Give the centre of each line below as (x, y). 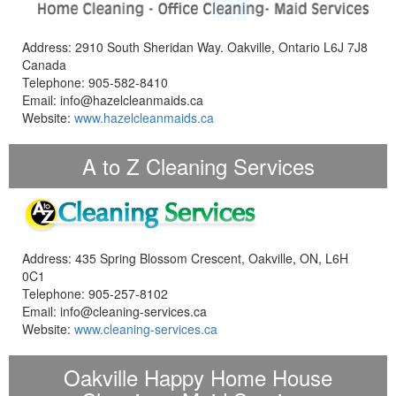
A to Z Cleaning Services (198, 165)
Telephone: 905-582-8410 (95, 82)
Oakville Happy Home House (198, 377)
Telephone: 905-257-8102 (95, 293)
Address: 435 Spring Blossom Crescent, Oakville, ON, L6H (185, 258)
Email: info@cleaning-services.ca (114, 311)
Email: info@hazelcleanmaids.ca (113, 99)
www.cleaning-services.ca (146, 328)
